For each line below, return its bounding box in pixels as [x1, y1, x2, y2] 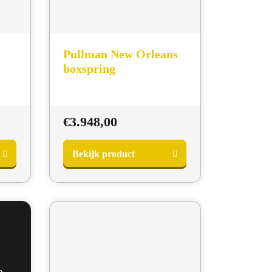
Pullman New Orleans [63, 47, 178, 61]
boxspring [63, 62, 116, 76]
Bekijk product [72, 148, 135, 159]
